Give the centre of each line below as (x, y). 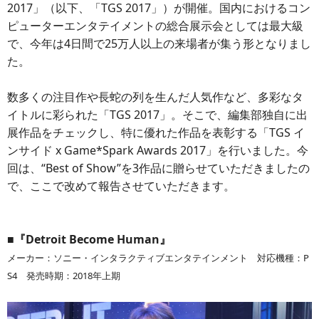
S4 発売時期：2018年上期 (64, 276)
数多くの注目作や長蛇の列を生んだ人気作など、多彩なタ (155, 97)
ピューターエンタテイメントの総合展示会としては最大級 (155, 26)
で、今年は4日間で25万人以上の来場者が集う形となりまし (159, 44)
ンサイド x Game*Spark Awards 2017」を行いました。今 (158, 151)
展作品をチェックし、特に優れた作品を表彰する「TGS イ (156, 133)
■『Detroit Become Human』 (89, 240)
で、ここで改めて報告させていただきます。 (121, 186)
